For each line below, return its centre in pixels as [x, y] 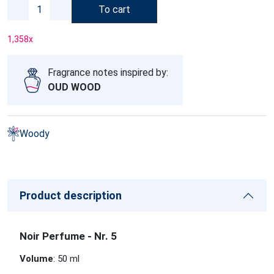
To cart [114, 9]
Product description [71, 195]
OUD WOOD [74, 87]
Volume [36, 259]
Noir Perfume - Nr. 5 [68, 236]
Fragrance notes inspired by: [108, 72]
